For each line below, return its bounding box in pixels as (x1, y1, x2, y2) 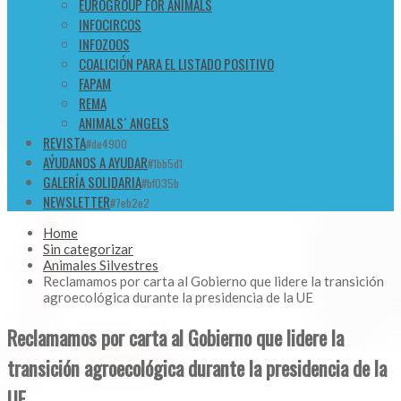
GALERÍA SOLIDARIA (43, 172, 141, 192)
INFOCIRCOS (79, 14, 141, 35)
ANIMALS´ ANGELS (79, 113, 169, 133)
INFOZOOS (79, 34, 130, 55)
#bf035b (141, 175, 179, 192)
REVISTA (43, 132, 86, 153)
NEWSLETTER (43, 192, 110, 212)
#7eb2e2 (110, 194, 149, 212)
